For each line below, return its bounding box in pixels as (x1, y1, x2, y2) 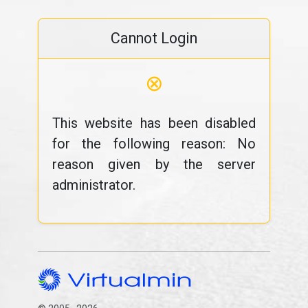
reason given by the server (52, 156, 256, 173)
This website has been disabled (52, 115, 256, 131)
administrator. (52, 177, 135, 193)
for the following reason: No (52, 135, 256, 152)
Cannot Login (111, 30, 197, 47)
